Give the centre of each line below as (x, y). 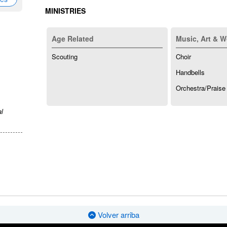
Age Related (73, 39)
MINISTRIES (65, 11)
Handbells (190, 72)
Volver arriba (117, 215)
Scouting (65, 57)
